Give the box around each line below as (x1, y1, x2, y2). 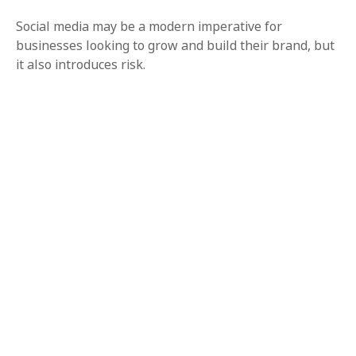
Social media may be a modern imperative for (16, 17, 282, 36)
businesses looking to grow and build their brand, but (16, 37, 335, 55)
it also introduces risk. (16, 56, 145, 74)
